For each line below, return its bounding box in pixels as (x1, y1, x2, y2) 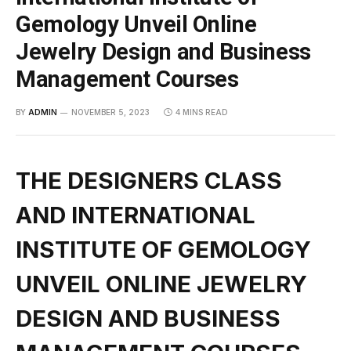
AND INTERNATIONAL (16, 201, 255, 230)
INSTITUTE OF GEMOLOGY (16, 235, 311, 264)
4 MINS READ (175, 107, 228, 118)
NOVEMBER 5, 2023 (71, 107, 150, 118)
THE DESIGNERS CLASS (16, 166, 282, 195)
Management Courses (16, 66, 239, 93)
